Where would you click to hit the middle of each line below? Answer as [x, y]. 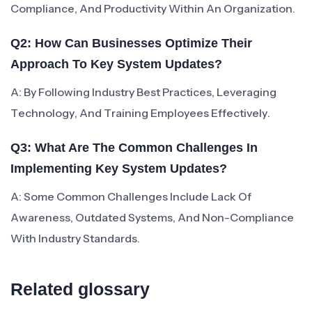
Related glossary [80, 289]
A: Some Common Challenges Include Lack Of [131, 196]
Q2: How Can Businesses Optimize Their [131, 43]
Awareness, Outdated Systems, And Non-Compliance [152, 217]
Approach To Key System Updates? [116, 64]
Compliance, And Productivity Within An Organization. [153, 8]
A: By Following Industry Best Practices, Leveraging [143, 92]
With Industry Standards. [75, 238]
